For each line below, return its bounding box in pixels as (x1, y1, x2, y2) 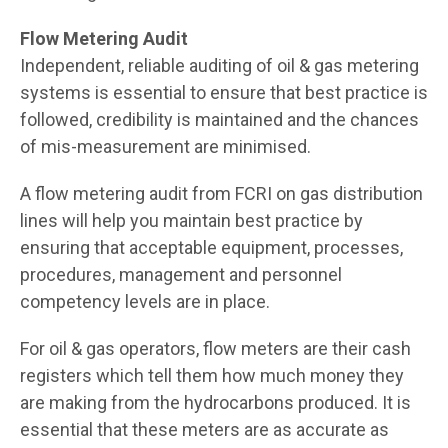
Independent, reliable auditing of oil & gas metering (20, 54, 419, 76)
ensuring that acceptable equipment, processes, (20, 236, 403, 258)
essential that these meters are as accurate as (20, 418, 389, 440)
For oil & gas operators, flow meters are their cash (20, 337, 411, 359)
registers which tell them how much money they (20, 364, 404, 386)
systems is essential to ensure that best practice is (20, 81, 428, 103)
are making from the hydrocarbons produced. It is (20, 391, 411, 413)
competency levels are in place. (20, 290, 270, 312)
